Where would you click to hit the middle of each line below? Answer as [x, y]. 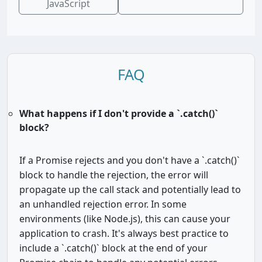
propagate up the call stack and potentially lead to [130, 189]
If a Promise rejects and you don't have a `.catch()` [130, 160]
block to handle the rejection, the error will [114, 175]
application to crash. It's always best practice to [124, 233]
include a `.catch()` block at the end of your [113, 248]
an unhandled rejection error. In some [103, 204]
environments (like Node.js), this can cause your [125, 219]
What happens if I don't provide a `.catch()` [119, 113]
